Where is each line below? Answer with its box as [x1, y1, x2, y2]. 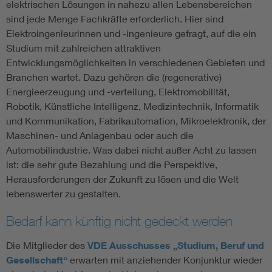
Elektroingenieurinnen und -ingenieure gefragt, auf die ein [6, 27, 256, 39]
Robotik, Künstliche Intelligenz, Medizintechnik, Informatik [6, 100, 259, 112]
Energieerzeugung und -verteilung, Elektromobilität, [6, 86, 229, 98]
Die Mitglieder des [6, 239, 87, 251]
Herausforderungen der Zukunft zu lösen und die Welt [6, 173, 239, 185]
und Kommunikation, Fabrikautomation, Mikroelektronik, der [6, 115, 266, 127]
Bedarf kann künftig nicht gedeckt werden [6, 213, 233, 229]
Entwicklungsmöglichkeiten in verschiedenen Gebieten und [6, 56, 265, 69]
